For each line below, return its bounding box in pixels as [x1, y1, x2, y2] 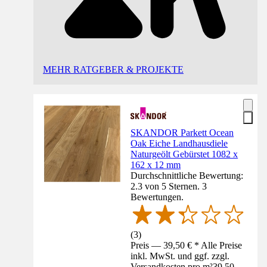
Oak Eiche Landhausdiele [131, 138, 228, 148]
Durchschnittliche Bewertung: [131, 170, 244, 181]
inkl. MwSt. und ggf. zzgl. [131, 250, 230, 261]
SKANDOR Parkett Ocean [131, 127, 234, 138]
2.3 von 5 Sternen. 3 [131, 181, 207, 191]
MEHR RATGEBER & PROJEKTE [43, 64, 184, 74]
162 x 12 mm [131, 159, 181, 170]
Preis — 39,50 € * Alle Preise [131, 240, 243, 250]
